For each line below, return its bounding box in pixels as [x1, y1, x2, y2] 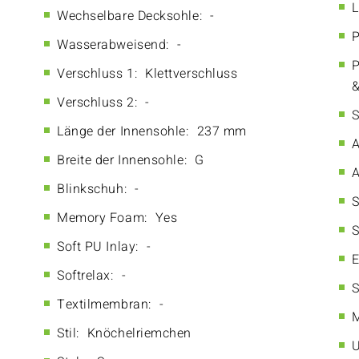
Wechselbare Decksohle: [57, 6, 203, 26]
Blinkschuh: [57, 179, 127, 199]
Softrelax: [57, 266, 114, 285]
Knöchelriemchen [87, 324, 192, 343]
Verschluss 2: [57, 93, 138, 112]
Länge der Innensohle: [57, 122, 189, 141]
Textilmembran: [57, 295, 151, 314]
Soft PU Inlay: [57, 237, 139, 256]
